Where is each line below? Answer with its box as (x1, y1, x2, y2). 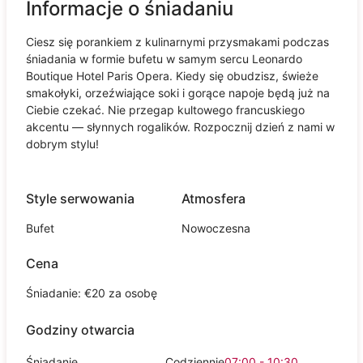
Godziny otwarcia (25, 322, 135, 339)
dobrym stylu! (25, 136, 99, 151)
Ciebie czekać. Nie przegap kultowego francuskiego (25, 102, 305, 117)
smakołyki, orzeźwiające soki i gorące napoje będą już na (25, 85, 330, 100)
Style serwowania (25, 190, 135, 207)
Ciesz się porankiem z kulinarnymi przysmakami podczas (25, 34, 329, 49)
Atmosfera (181, 190, 246, 207)
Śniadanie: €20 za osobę (25, 285, 160, 300)
